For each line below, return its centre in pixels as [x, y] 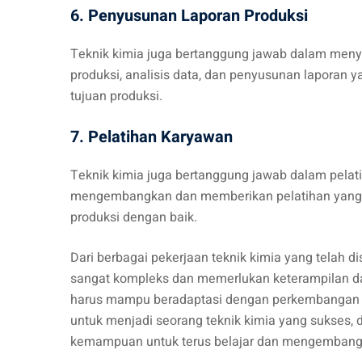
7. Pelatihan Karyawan [152, 137]
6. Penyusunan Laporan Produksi [189, 16]
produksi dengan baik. [134, 217]
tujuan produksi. [116, 96]
